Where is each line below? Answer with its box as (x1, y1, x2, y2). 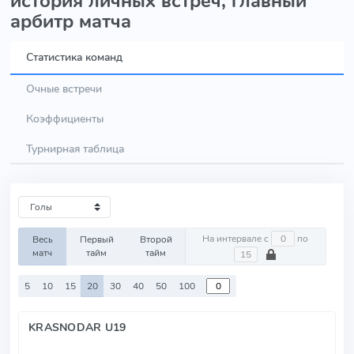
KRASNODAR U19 (28, 319, 126, 335)
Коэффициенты (26, 111, 104, 126)
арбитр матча (10, 9, 131, 34)
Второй (139, 233, 172, 246)
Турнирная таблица (26, 141, 124, 156)
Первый (79, 233, 114, 246)
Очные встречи (26, 81, 102, 96)
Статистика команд (26, 49, 122, 65)
